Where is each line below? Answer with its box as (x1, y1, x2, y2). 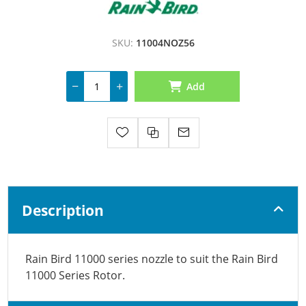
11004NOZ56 (135, 36, 195, 49)
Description (22, 199, 105, 220)
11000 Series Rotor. (25, 267, 126, 283)
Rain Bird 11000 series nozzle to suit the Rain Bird (25, 251, 279, 266)
